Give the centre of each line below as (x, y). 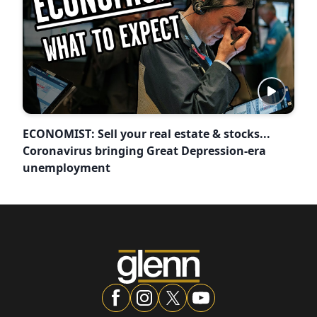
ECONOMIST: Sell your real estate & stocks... (146, 134)
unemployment (67, 168)
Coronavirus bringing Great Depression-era (144, 151)
